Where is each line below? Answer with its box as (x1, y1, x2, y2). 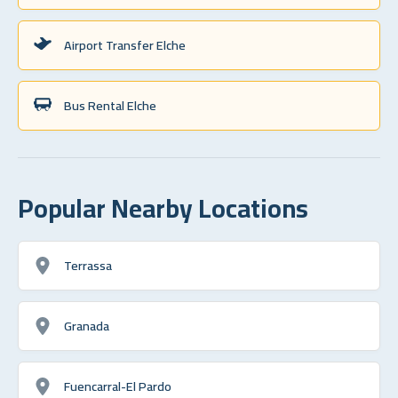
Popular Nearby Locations (18, 183, 308, 232)
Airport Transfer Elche (64, 32, 186, 57)
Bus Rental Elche (64, 92, 156, 117)
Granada (64, 313, 109, 338)
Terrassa (64, 252, 112, 277)
